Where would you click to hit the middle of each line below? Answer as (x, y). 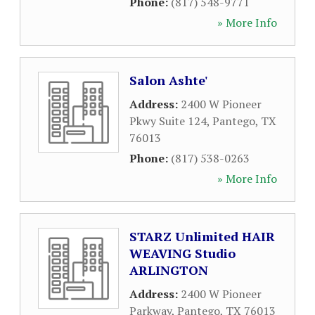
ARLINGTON (169, 270)
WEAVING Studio (182, 253)
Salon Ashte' (168, 80)
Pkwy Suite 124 (168, 121)
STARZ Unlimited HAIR (202, 236)
